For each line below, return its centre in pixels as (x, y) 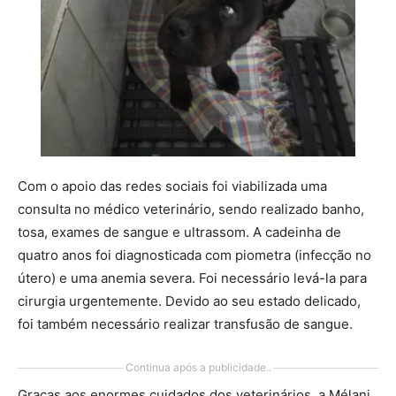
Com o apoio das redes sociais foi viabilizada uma (172, 186)
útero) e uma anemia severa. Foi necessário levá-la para (192, 278)
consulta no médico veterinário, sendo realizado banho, (191, 209)
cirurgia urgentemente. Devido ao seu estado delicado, (189, 301)
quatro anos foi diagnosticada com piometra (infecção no (194, 255)
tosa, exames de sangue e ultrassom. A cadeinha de (179, 232)
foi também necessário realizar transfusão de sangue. (185, 324)
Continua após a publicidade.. (198, 367)
